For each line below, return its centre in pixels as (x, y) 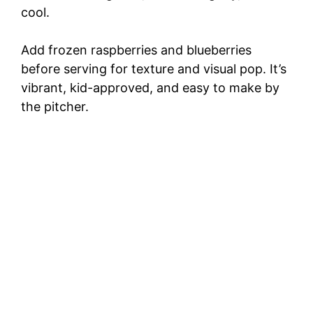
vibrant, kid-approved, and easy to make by (150, 88)
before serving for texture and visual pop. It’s (154, 69)
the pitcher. (55, 107)
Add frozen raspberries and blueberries (136, 50)
